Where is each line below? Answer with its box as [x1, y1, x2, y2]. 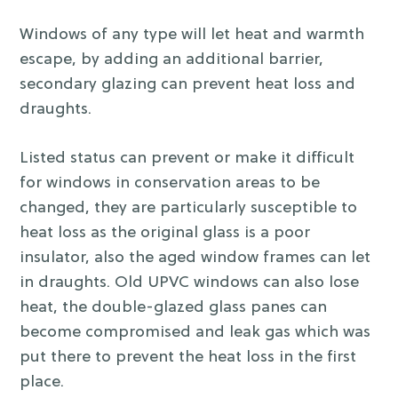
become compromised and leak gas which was [20, 323, 371, 343]
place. [20, 373, 65, 393]
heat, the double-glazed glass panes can [20, 298, 328, 318]
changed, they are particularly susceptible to [20, 199, 358, 219]
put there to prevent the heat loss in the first [20, 348, 357, 368]
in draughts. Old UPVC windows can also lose [20, 274, 360, 293]
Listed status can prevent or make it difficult [20, 149, 355, 169]
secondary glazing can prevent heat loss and [20, 76, 356, 95]
